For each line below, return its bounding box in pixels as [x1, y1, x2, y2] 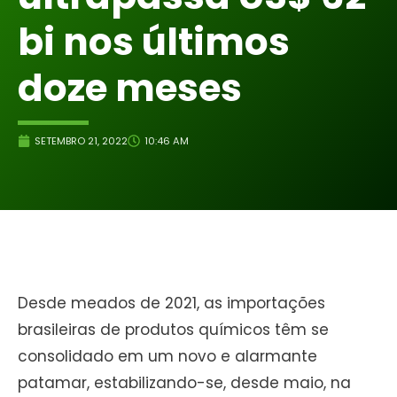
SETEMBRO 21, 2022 [35, 134, 128, 149]
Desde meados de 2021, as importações [18, 292, 325, 315]
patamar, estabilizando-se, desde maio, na [18, 372, 351, 394]
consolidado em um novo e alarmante [18, 346, 317, 368]
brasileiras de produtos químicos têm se [18, 319, 329, 341]
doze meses [18, 62, 242, 115]
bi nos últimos [18, 16, 290, 69]
